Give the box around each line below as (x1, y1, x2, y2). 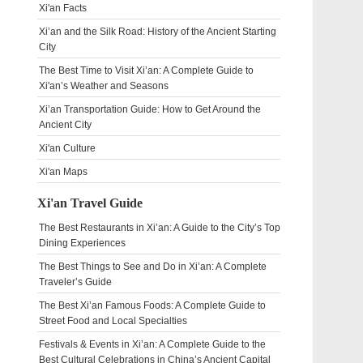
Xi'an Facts (39, 2, 87, 14)
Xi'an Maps (39, 166, 88, 177)
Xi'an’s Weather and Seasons (39, 80, 169, 92)
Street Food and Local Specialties (39, 315, 187, 327)
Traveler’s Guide (39, 276, 112, 288)
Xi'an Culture (39, 143, 96, 154)
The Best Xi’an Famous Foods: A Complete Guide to (39, 300, 266, 311)
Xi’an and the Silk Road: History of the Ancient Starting (39, 26, 276, 37)
